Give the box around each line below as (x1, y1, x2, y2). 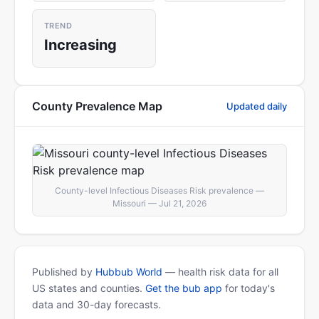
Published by (32, 266, 95, 278)
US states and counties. (32, 282, 145, 294)
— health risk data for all (162, 266, 278, 278)
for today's (222, 282, 275, 294)
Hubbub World (95, 266, 162, 278)
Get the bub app (145, 282, 222, 294)
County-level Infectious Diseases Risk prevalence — (55, 185, 264, 196)
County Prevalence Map (32, 99, 162, 113)
